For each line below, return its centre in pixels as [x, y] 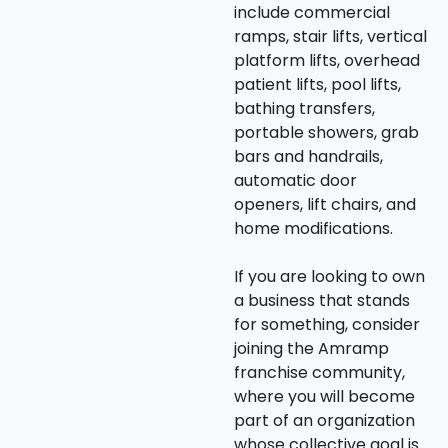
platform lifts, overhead [327, 61]
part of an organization [324, 421]
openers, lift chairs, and [325, 205]
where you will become [324, 397]
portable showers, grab [326, 133]
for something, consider [327, 325]
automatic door [295, 181]
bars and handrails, [308, 157]
